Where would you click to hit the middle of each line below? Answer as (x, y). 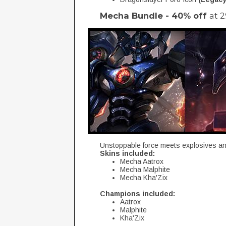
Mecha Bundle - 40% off (155, 16)
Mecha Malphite (145, 169)
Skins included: (127, 153)
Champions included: (137, 194)
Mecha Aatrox (142, 161)
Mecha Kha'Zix (144, 178)
